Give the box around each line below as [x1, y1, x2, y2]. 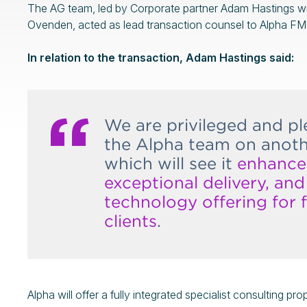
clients [104, 211, 157, 231]
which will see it [104, 153, 237, 173]
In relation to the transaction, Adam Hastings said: [27, 51, 294, 64]
